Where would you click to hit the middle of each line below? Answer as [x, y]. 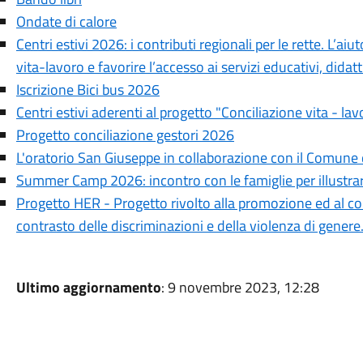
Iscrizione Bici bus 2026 [88, 90]
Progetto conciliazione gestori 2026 [125, 135]
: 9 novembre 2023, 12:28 [240, 287]
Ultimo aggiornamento [88, 287]
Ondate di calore [66, 21]
